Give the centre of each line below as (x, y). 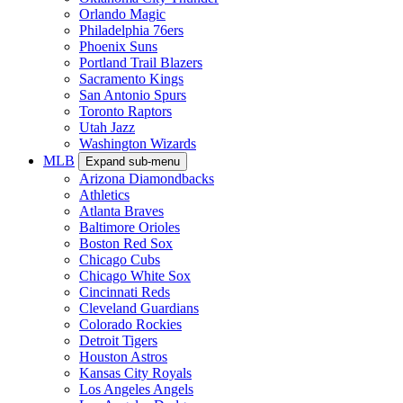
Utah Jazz (107, 127)
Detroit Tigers (118, 340)
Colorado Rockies (130, 324)
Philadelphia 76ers (131, 30)
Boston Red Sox (126, 243)
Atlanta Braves (121, 210)
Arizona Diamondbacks (147, 178)
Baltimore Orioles (130, 227)
